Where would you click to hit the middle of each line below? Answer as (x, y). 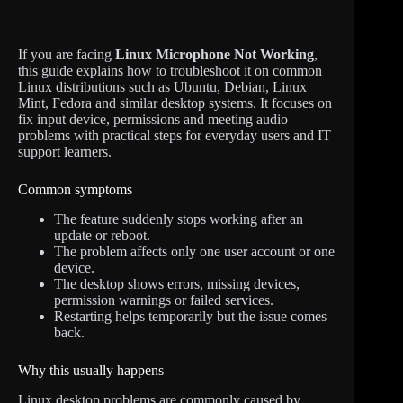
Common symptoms (75, 189)
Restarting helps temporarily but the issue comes (190, 316)
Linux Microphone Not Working (215, 54)
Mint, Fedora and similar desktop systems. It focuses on (175, 103)
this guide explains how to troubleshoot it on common (170, 71)
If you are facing (67, 54)
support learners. (65, 152)
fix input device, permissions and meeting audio (153, 119)
